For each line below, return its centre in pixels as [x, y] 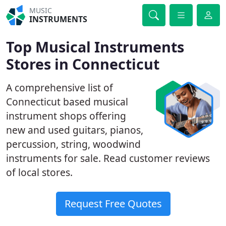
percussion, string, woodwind [73, 144]
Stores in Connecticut [83, 64]
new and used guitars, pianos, [75, 130]
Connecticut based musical [67, 102]
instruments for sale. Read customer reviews [108, 158]
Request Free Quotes [113, 204]
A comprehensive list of [60, 88]
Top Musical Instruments [95, 47]
